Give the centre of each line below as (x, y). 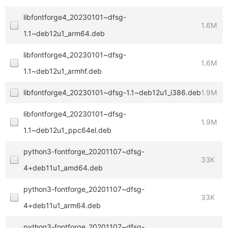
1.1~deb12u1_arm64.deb (64, 33)
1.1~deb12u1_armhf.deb (63, 71)
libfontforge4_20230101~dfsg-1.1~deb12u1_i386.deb (112, 92)
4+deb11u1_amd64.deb (63, 168)
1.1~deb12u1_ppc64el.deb (67, 130)
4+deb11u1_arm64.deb (62, 205)
